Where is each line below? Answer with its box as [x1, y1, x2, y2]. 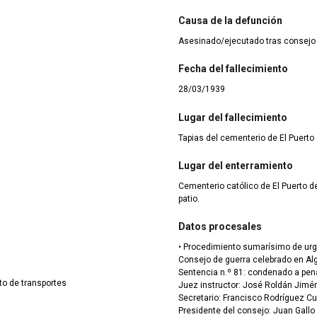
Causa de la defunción [178, 14, 282, 26]
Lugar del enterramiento [178, 159, 293, 171]
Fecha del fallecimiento [178, 63, 288, 75]
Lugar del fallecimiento [178, 111, 287, 123]
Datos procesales [178, 221, 262, 233]
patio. [178, 193, 200, 204]
